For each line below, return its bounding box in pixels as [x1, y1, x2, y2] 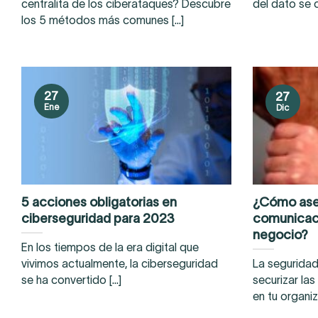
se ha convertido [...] [21, 273, 121, 286]
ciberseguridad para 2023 [21, 210, 175, 226]
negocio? [252, 226, 308, 242]
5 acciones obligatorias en [21, 194, 177, 209]
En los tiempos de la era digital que [21, 241, 199, 253]
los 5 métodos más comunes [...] [21, 14, 184, 27]
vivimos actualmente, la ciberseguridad [21, 257, 218, 270]
